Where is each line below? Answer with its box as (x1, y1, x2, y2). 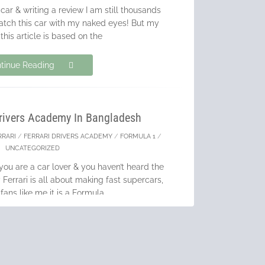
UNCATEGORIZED (5, 144, 60, 152)
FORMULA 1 (120, 132, 156, 140)
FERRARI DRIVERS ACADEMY (24, 132, 113, 140)
